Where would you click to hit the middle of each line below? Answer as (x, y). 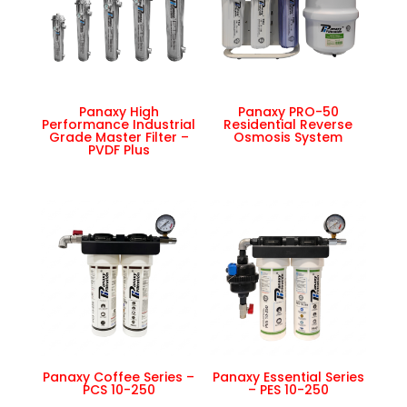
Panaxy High (119, 112)
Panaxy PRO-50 (288, 112)
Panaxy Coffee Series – (119, 377)
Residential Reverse (288, 125)
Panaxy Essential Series (288, 377)
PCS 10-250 (119, 390)
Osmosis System (288, 138)
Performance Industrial (119, 125)
